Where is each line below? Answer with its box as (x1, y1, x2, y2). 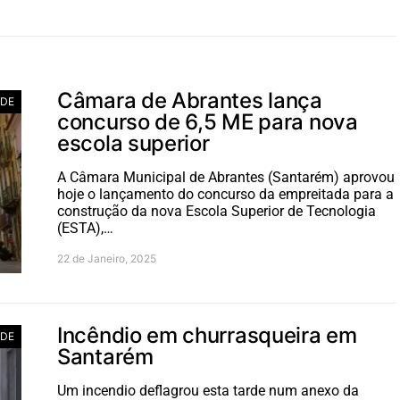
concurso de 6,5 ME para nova (57, 109, 358, 135)
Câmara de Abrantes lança (57, 87, 322, 113)
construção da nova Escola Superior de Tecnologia (57, 203, 376, 220)
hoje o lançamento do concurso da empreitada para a (57, 186, 394, 203)
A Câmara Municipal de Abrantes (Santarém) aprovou (57, 169, 395, 186)
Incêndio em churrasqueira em (57, 322, 357, 348)
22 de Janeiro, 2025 (57, 252, 156, 265)
